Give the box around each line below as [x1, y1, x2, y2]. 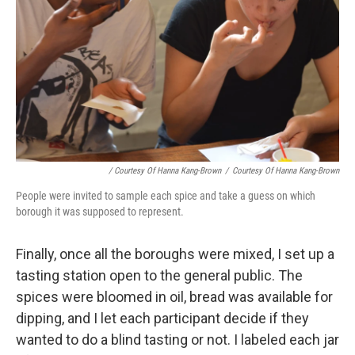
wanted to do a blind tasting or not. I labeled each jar [16, 331, 339, 348]
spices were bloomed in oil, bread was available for [16, 288, 333, 305]
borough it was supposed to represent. [16, 205, 184, 218]
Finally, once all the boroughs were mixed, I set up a [16, 246, 334, 262]
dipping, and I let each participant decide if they [16, 310, 309, 326]
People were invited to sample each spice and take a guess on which [16, 189, 315, 202]
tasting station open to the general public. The [16, 267, 303, 284]
